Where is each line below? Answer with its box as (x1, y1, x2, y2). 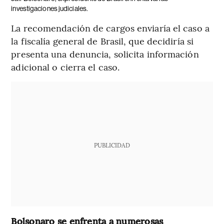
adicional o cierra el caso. (11, 60, 120, 73)
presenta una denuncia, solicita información (11, 47, 199, 60)
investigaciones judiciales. (11, 4, 88, 13)
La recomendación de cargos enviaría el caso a (11, 21, 209, 34)
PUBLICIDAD (93, 141, 130, 149)
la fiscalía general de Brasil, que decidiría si (11, 34, 194, 47)
